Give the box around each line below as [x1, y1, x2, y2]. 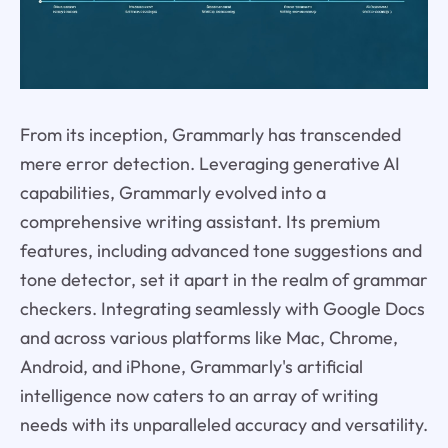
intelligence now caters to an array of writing [19, 384, 378, 408]
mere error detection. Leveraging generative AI [19, 152, 400, 176]
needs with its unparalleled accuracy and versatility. [19, 413, 428, 437]
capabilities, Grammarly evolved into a [19, 181, 326, 205]
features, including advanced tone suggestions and [19, 239, 422, 263]
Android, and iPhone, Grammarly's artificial [19, 355, 363, 379]
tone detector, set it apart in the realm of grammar [19, 268, 428, 292]
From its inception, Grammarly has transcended [19, 123, 401, 147]
